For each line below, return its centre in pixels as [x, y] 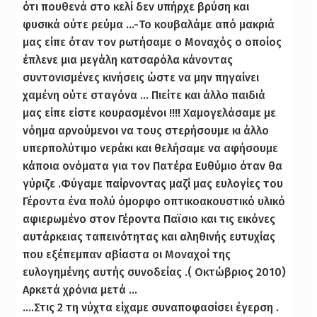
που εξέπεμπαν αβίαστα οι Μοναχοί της [127, 254]
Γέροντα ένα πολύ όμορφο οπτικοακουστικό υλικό [154, 201]
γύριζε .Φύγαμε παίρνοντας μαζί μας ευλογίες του [153, 183]
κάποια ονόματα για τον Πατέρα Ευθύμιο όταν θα [153, 166]
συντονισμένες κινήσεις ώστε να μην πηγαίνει [141, 77]
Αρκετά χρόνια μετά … [80, 289]
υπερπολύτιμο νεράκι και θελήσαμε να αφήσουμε [151, 148]
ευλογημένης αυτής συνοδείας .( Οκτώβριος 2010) [155, 272]
